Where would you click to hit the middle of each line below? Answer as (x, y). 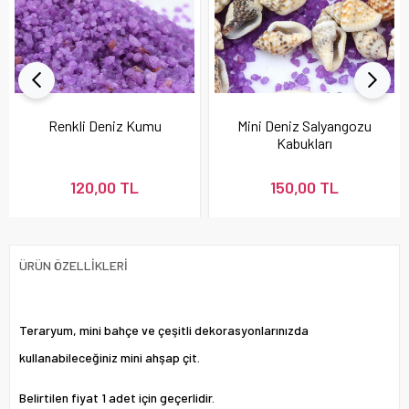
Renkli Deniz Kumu (105, 125)
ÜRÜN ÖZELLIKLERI (73, 265)
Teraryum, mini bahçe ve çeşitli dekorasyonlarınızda (164, 330)
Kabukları (304, 142)
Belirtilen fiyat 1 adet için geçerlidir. (117, 397)
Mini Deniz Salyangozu (304, 125)
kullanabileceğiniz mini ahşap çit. (110, 357)
